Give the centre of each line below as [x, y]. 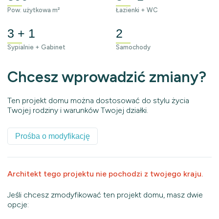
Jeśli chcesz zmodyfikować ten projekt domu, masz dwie [105, 195]
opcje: [18, 205]
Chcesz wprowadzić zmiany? [107, 77]
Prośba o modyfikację [53, 136]
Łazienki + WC [137, 10]
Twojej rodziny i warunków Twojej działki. [78, 110]
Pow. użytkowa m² [34, 10]
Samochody [133, 47]
